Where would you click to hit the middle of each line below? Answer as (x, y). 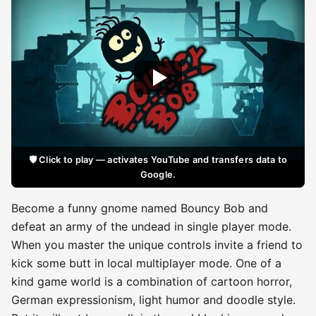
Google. (158, 175)
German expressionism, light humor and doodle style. (153, 300)
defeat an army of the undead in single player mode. (151, 226)
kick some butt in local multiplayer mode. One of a (146, 263)
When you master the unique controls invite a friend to (157, 245)
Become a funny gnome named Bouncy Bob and (140, 208)
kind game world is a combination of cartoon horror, (152, 281)
